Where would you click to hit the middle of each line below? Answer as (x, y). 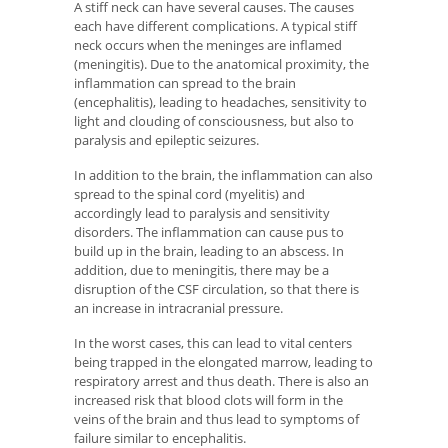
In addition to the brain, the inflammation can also (223, 174)
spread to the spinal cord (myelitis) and (189, 193)
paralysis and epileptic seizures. (166, 140)
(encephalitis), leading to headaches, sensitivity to (220, 102)
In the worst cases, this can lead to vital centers (213, 342)
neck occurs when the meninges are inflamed (208, 45)
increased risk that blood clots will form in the (208, 399)
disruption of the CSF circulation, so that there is (216, 288)
